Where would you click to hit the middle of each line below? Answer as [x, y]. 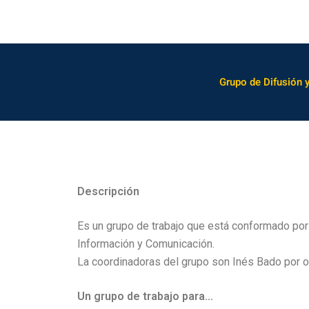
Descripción [108, 192]
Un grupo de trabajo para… [145, 297]
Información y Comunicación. [146, 244]
